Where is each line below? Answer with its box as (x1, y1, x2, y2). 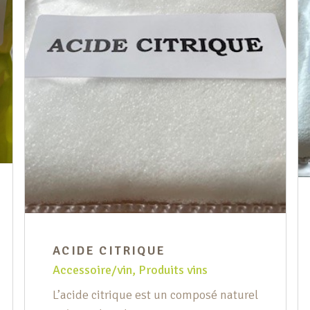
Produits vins (138, 262, 208, 278)
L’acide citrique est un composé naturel (53, 287, 258, 303)
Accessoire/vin (53, 262, 132, 278)
